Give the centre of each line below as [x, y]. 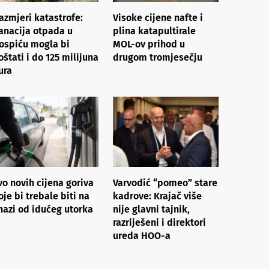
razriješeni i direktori [159, 222]
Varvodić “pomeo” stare [165, 183]
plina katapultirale [154, 31]
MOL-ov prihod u [149, 44]
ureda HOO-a [142, 235]
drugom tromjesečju [158, 57]
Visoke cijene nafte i [158, 17]
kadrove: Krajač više [157, 196]
